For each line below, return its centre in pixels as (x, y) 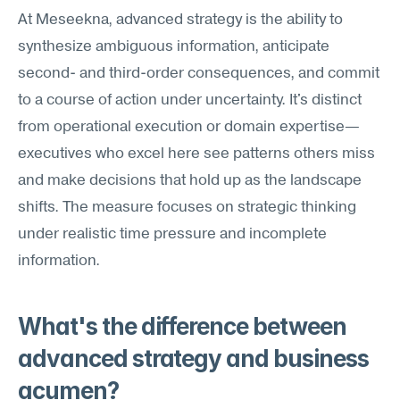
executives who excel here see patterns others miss (196, 154)
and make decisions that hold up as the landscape (190, 181)
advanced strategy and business (193, 358)
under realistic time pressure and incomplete (172, 234)
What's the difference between (182, 326)
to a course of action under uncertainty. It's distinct (190, 100)
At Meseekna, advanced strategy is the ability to (180, 20)
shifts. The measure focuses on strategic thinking (187, 208)
